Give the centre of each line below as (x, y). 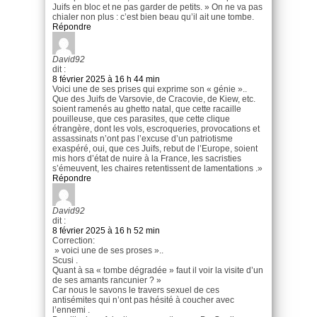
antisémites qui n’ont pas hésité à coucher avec (143, 300)
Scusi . (65, 261)
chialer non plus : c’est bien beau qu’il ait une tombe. (153, 17)
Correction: (74, 241)
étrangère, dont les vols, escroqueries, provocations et (156, 129)
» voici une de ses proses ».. (108, 251)
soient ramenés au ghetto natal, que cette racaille (147, 109)
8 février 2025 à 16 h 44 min (106, 80)
